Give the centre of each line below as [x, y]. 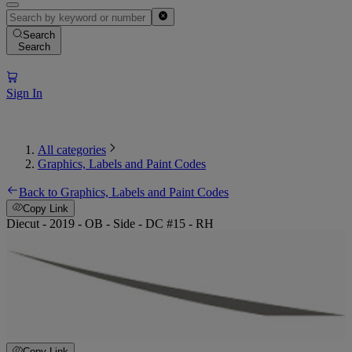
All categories [72, 149]
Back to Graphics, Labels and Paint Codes [124, 192]
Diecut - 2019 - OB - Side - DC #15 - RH [110, 224]
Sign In [24, 93]
